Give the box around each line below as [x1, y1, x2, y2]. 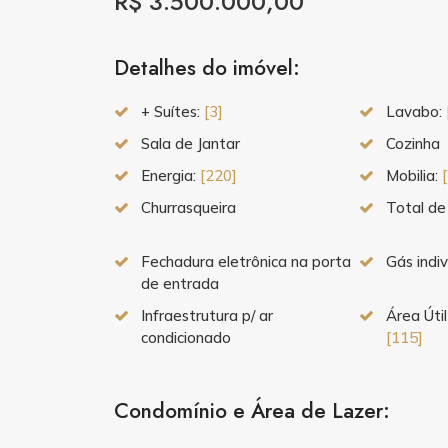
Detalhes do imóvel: [114, 53, 300, 83]
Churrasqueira [141, 198, 236, 217]
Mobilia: [386, 166, 443, 185]
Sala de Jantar [141, 134, 240, 153]
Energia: [141, 166, 200, 185]
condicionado [141, 328, 231, 347]
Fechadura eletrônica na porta [141, 252, 351, 271]
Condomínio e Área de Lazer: [114, 396, 390, 426]
